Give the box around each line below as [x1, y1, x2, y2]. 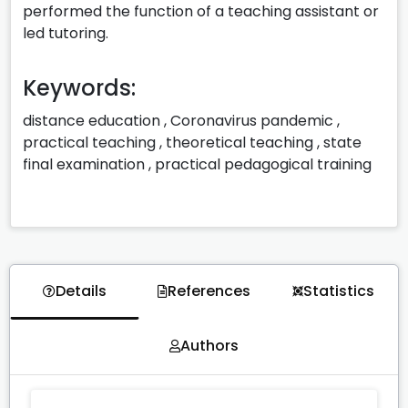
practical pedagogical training [155, 153, 372, 175]
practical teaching [23, 131, 156, 153]
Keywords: [23, 72, 136, 103]
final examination [23, 153, 145, 175]
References [168, 280, 250, 301]
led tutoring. [23, 22, 108, 44]
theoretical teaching [166, 131, 313, 153]
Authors [180, 334, 239, 356]
